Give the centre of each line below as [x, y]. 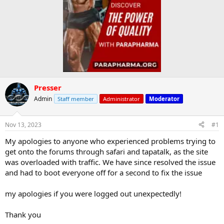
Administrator [121, 99]
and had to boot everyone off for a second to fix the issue [103, 172]
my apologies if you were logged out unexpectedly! [93, 193]
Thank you [23, 214]
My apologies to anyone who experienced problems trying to [110, 141]
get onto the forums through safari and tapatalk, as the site [106, 151]
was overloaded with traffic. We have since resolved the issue [110, 162]
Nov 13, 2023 [23, 124]
